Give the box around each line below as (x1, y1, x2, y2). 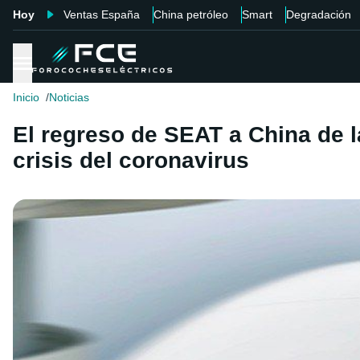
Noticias (49, 91, 89, 104)
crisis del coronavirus (13, 148, 249, 174)
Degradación (286, 8, 351, 21)
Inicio (13, 91, 39, 104)
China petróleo (153, 8, 228, 21)
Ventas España (63, 8, 140, 21)
